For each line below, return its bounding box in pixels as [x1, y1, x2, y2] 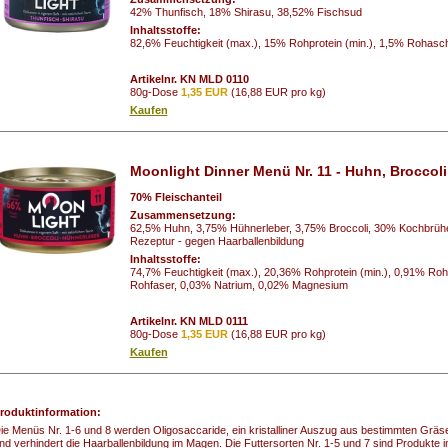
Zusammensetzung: [129, 208, 239, 221]
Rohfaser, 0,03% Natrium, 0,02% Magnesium [129, 278, 348, 291]
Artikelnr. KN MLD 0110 [129, 72, 249, 85]
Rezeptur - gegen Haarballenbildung [129, 234, 304, 247]
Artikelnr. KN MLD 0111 [129, 314, 248, 327]
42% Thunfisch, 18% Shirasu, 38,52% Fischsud [129, 5, 362, 18]
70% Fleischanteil [129, 190, 222, 203]
